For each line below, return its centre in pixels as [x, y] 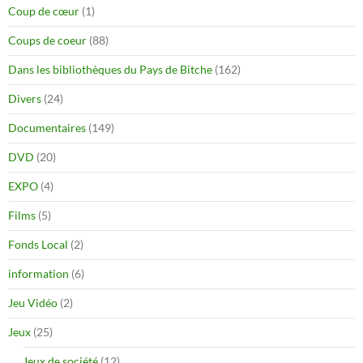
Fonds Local [38, 244]
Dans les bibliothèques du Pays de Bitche [110, 69]
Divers [25, 98]
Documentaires [47, 127]
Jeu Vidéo [33, 302]
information [38, 273]
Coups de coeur [47, 40]
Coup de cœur [44, 11]
